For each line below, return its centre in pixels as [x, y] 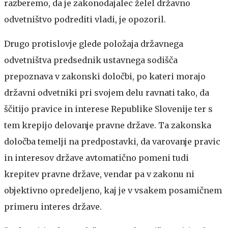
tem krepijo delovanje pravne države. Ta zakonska [108, 125]
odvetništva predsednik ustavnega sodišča [91, 60]
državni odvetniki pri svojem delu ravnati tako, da [107, 92]
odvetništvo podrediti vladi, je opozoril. [85, 19]
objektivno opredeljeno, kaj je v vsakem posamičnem [113, 190]
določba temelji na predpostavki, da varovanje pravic [112, 141]
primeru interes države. [53, 206]
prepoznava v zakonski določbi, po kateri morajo [105, 76]
